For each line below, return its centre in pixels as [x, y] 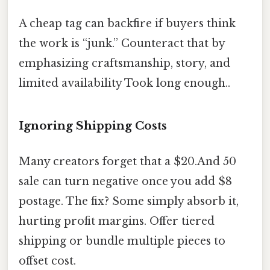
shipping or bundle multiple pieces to [122, 241]
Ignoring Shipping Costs [93, 126]
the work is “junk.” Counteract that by [122, 44]
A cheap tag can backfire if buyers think [127, 24]
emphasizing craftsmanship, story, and [124, 64]
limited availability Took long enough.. [124, 83]
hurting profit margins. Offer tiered [117, 221]
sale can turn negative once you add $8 [125, 182]
